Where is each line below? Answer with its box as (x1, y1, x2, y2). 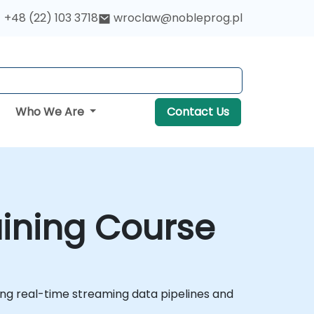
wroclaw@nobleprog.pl (114, 10, 243, 27)
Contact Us (166, 104, 229, 120)
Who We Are (15, 104, 87, 120)
